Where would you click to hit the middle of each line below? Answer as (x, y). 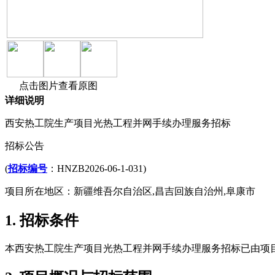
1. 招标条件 (42, 221)
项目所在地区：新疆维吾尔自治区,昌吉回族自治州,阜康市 (130, 192)
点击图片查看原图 (57, 86)
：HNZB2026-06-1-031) (97, 169)
